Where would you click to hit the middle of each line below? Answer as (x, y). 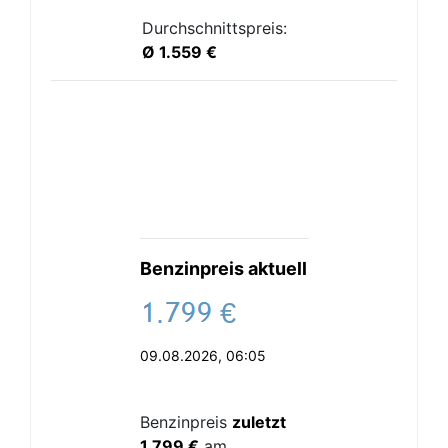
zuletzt (258, 422)
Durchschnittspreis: (214, 28)
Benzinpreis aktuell (223, 268)
